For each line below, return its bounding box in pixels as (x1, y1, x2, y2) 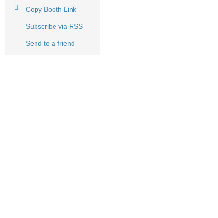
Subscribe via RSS (26, 22, 83, 30)
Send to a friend (26, 39, 75, 47)
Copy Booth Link (26, 5, 76, 13)
